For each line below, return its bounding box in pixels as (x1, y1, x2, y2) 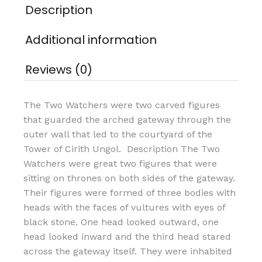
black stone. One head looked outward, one (23, 216, 219, 227)
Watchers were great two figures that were (23, 158, 218, 169)
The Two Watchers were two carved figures (23, 99, 220, 111)
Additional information (25, 32, 157, 48)
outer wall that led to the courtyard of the (23, 129, 213, 140)
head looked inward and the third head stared (23, 231, 232, 242)
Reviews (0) (25, 61, 93, 78)
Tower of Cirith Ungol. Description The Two (23, 143, 220, 154)
